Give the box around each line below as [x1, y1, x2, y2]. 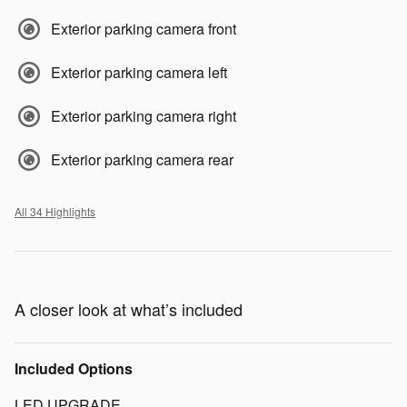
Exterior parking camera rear [51, 148, 233, 170]
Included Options [15, 357, 133, 379]
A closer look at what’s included [15, 296, 243, 321]
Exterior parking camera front [51, 17, 236, 39]
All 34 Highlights [15, 203, 95, 219]
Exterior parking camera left [51, 61, 227, 83]
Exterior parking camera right [51, 104, 236, 126]
